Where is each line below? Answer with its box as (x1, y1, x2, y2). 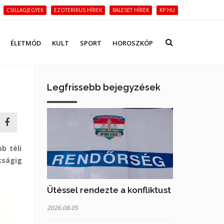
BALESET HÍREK (112, 6, 149, 13)
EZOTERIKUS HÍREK (54, 6, 102, 13)
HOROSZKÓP (112, 38, 153, 47)
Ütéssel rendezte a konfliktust (46, 184, 171, 195)
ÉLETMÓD (10, 38, 41, 47)
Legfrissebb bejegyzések (46, 82, 160, 92)
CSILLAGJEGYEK (6, 6, 43, 13)
